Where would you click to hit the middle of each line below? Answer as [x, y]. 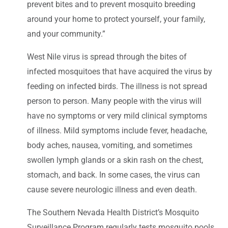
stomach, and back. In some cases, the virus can [113, 175]
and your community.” [66, 34]
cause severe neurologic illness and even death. [112, 189]
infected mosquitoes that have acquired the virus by [120, 71]
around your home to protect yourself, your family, [116, 19]
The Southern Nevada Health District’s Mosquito [113, 212]
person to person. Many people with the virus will [114, 101]
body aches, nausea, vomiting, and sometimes [110, 145]
